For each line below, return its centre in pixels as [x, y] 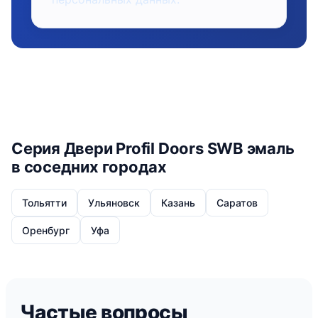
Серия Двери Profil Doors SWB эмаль [153, 148]
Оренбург [46, 230]
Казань [178, 203]
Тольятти [44, 203]
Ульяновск [114, 203]
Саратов [237, 203]
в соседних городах [89, 167]
